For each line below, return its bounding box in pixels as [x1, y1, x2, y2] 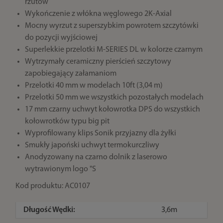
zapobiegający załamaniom [25, 70, 116, 78]
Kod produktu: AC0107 [15, 182, 90, 190]
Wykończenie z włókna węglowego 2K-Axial [25, 10, 172, 18]
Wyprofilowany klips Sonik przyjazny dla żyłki [25, 129, 176, 137]
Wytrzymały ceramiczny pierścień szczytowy [25, 58, 171, 66]
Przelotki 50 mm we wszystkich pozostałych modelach [25, 94, 204, 102]
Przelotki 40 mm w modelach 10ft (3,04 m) [25, 82, 163, 90]
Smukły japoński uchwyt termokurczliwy [25, 141, 159, 149]
